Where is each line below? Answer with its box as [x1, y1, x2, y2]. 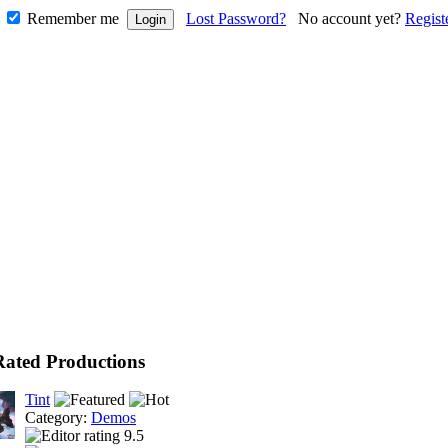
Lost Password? [186, 10, 286, 27]
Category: [25, 409, 91, 427]
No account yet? [298, 10, 405, 27]
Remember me [27, 10, 119, 27]
